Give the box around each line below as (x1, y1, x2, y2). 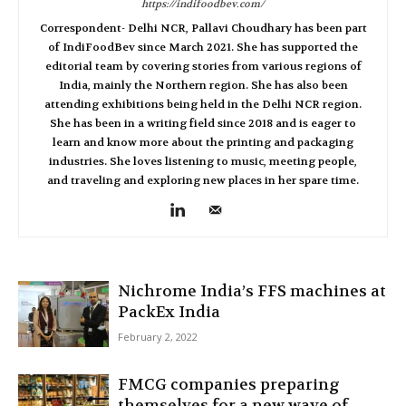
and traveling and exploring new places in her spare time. (47, 173, 359, 188)
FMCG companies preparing (118, 374, 340, 394)
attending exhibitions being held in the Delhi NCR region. (44, 97, 362, 111)
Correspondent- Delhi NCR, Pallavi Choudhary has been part (39, 21, 367, 35)
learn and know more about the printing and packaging (53, 135, 353, 150)
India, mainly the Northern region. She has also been (58, 78, 348, 92)
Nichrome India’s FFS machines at (118, 281, 386, 301)
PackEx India (118, 302, 220, 322)
